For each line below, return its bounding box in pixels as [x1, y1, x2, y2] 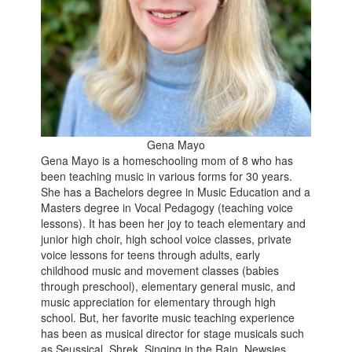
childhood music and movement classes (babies [41, 262, 280, 279]
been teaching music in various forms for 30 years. [41, 168, 293, 185]
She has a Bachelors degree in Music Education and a [41, 184, 311, 200]
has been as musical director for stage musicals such [41, 325, 305, 342]
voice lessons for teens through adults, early [41, 247, 261, 263]
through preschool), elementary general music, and [41, 278, 296, 295]
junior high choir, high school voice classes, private [41, 231, 292, 247]
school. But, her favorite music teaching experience [41, 310, 295, 326]
